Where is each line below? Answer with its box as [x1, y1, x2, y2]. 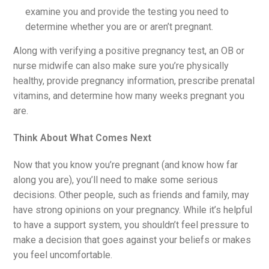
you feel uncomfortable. [13, 249, 113, 261]
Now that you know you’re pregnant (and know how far [13, 159, 238, 171]
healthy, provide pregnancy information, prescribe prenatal [13, 74, 255, 86]
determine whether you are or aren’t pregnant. [25, 20, 214, 32]
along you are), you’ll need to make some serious [13, 174, 219, 186]
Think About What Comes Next [13, 131, 152, 144]
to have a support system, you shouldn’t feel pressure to [13, 219, 250, 231]
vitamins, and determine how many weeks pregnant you [13, 89, 245, 101]
